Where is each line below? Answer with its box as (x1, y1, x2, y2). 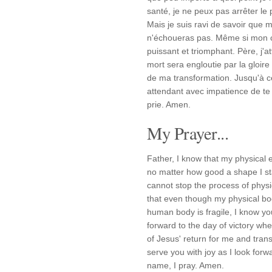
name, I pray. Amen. (147, 260, 224, 270)
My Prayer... (147, 121, 228, 144)
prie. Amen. (147, 100, 191, 109)
